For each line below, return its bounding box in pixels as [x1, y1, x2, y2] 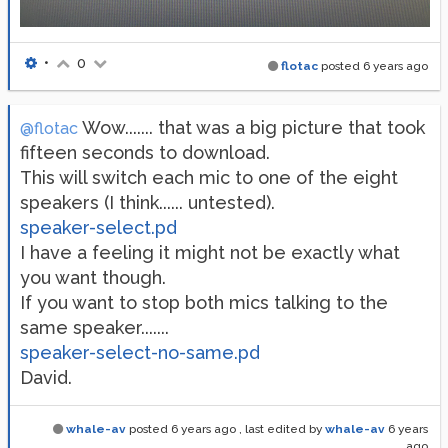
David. [20, 366, 72, 388]
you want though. [20, 266, 166, 288]
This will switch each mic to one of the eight [20, 166, 398, 188]
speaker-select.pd [20, 216, 177, 238]
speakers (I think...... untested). [20, 191, 275, 213]
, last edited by [239, 421, 325, 436]
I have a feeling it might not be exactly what [20, 241, 400, 263]
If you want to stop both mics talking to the [20, 291, 388, 313]
